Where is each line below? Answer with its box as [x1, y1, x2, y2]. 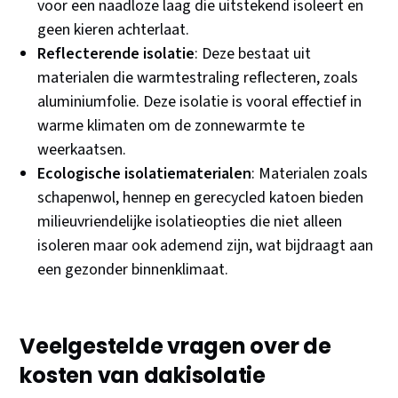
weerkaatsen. [37, 139, 127, 162]
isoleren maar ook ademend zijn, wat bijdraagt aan [37, 235, 374, 258]
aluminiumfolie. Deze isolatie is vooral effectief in [37, 91, 362, 114]
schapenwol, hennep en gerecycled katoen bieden [37, 187, 364, 210]
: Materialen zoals [251, 163, 369, 186]
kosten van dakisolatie [20, 361, 266, 391]
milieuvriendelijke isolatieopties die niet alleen [37, 211, 343, 234]
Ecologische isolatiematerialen [37, 163, 252, 186]
